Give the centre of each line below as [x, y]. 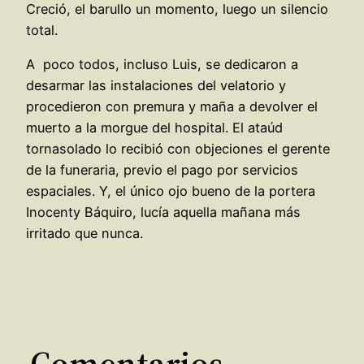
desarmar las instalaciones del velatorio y [156, 86]
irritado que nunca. [84, 234]
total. [42, 30]
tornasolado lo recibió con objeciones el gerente [178, 149]
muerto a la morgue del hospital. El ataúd [154, 128]
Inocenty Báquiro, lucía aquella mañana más [163, 212]
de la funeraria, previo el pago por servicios [162, 170]
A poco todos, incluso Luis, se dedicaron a [162, 65]
